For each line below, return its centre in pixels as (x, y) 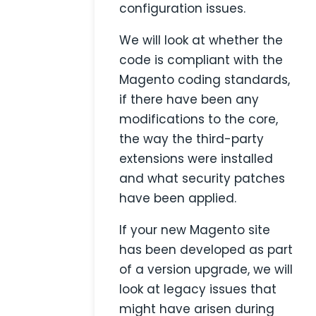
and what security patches (202, 179)
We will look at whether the (201, 41)
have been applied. (178, 199)
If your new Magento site (195, 230)
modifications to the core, (199, 120)
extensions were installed (196, 159)
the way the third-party (192, 139)
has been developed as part (206, 250)
